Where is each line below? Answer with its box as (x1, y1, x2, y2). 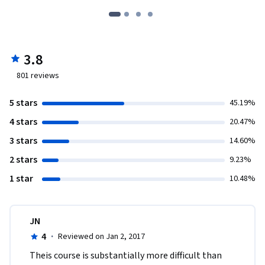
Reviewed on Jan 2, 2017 (57, 231, 145, 243)
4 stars (9, 115, 37, 129)
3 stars (9, 134, 37, 148)
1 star (9, 172, 33, 186)
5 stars (9, 96, 37, 110)
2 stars (9, 153, 37, 167)
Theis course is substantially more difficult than (30, 249, 222, 263)
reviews (29, 70, 59, 82)
